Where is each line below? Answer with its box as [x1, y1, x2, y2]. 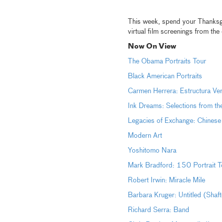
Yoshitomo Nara [127, 147, 176, 154]
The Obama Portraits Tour [127, 58, 206, 65]
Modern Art [127, 132, 162, 139]
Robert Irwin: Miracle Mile [127, 177, 205, 184]
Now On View [127, 43, 176, 50]
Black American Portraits [127, 73, 202, 80]
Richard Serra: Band [127, 207, 189, 214]
